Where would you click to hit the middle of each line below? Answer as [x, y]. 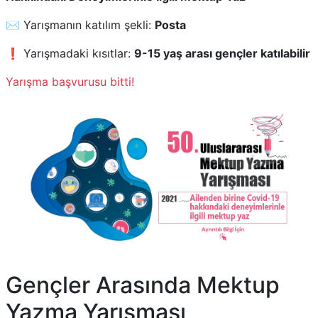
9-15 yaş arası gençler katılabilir [222, 53]
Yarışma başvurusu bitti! [70, 82]
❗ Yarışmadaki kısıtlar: [70, 53]
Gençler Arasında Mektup [143, 285]
